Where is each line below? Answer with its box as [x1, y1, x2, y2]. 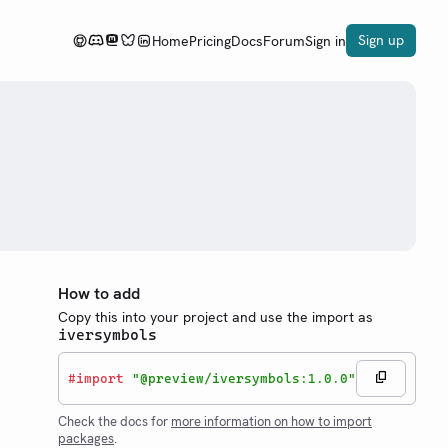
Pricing [189, 31, 231, 50]
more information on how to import [171, 413, 372, 430]
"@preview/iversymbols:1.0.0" [132, 370, 356, 386]
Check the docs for [58, 413, 171, 430]
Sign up [358, 31, 404, 49]
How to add [58, 283, 140, 304]
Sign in [305, 31, 346, 50]
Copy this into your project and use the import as [58, 308, 373, 326]
